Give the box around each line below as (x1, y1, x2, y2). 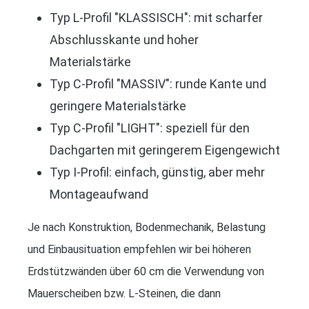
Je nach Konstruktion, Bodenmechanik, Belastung (28, 220, 266, 234)
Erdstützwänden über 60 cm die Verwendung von (28, 264, 264, 278)
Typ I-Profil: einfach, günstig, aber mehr (50, 164, 265, 179)
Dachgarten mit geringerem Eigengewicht (50, 142, 280, 157)
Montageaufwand (50, 186, 148, 201)
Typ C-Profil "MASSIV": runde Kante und (50, 76, 266, 91)
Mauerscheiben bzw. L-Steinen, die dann (28, 286, 221, 300)
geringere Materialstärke (50, 98, 186, 113)
